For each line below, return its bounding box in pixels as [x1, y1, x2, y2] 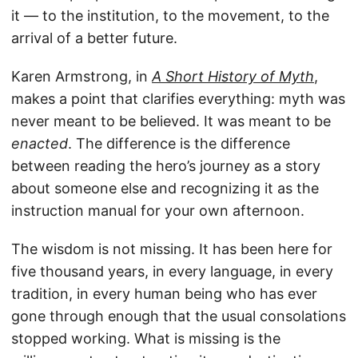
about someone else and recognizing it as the [11, 180, 319, 197]
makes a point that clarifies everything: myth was [11, 90, 345, 108]
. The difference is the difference [68, 135, 290, 153]
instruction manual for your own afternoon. [11, 202, 304, 220]
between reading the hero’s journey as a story [11, 157, 320, 175]
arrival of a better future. [11, 30, 177, 47]
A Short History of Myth [152, 68, 314, 86]
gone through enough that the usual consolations [11, 308, 346, 325]
